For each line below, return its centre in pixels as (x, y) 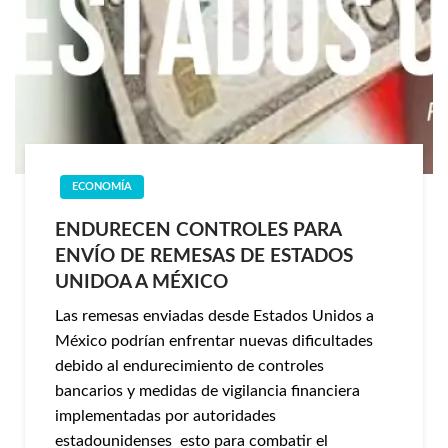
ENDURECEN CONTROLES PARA (198, 230)
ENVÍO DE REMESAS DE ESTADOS (204, 256)
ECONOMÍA (102, 186)
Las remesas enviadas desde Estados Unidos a (214, 316)
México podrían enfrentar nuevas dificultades (214, 341)
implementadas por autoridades (165, 416)
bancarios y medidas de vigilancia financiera (207, 391)
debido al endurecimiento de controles (189, 366)
